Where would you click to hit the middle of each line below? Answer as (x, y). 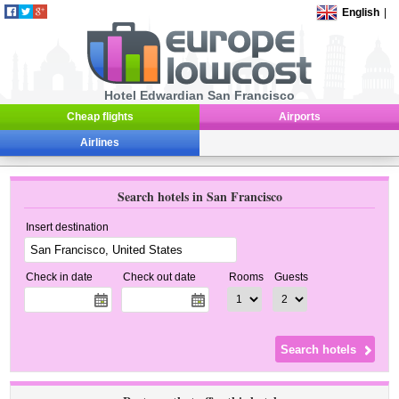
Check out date (160, 277)
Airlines (100, 142)
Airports (299, 117)
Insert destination (68, 227)
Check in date (60, 277)
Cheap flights (100, 117)
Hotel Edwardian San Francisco (199, 95)
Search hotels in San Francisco (199, 196)
